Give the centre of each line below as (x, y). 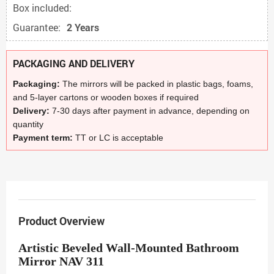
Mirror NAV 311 (61, 261)
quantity (28, 124)
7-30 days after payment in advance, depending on (151, 111)
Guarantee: (37, 27)
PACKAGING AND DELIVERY (74, 63)
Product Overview (61, 221)
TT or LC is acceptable (119, 138)
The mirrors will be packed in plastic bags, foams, (158, 84)
